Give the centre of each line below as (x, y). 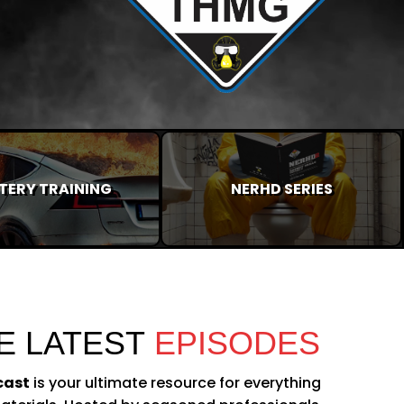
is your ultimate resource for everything (175, 382)
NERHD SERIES (281, 188)
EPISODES (233, 343)
